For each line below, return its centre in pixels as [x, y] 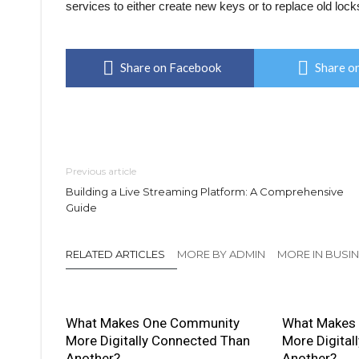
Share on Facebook [171, 67]
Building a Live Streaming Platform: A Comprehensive [205, 192]
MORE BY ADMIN [221, 254]
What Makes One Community [153, 323]
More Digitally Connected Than [158, 341]
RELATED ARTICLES [115, 254]
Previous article [101, 171]
